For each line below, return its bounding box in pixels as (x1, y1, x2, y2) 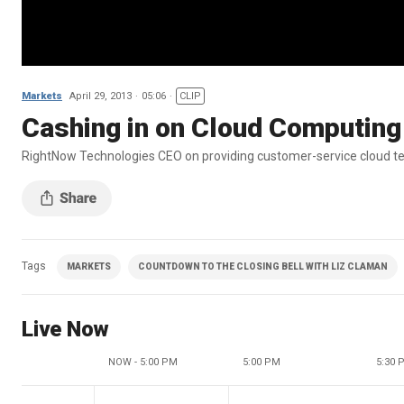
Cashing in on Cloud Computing (22, 111, 401, 143)
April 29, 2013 (69, 89, 132, 102)
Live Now (22, 316, 109, 342)
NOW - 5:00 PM (108, 355, 178, 368)
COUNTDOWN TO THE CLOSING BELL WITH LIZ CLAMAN (138, 261, 388, 271)
